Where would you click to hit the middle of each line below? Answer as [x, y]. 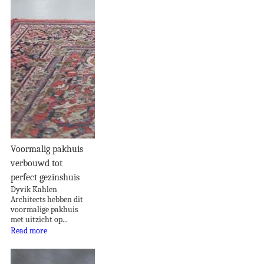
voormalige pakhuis [44, 209]
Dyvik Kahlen [34, 189]
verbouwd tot [37, 163]
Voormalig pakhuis [47, 149]
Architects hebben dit [47, 199]
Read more [29, 230]
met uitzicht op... [39, 219]
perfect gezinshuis [45, 177]
